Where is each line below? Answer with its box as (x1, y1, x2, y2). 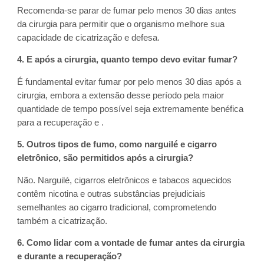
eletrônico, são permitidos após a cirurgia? (17, 153, 194, 163)
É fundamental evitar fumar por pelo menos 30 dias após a (17, 77, 242, 87)
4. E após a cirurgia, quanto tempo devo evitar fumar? (17, 55, 238, 65)
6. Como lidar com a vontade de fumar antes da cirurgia (17, 238, 245, 248)
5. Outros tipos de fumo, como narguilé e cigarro (17, 140, 217, 150)
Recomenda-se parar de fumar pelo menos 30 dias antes (17, 5, 237, 15)
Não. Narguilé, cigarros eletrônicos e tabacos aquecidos (17, 175, 232, 185)
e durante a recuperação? (17, 252, 123, 262)
